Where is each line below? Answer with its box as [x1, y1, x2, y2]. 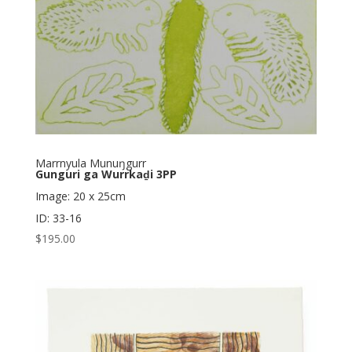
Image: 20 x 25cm [35, 189, 126, 204]
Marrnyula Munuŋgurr [35, 156, 146, 171]
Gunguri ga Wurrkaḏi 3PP [35, 167, 177, 182]
